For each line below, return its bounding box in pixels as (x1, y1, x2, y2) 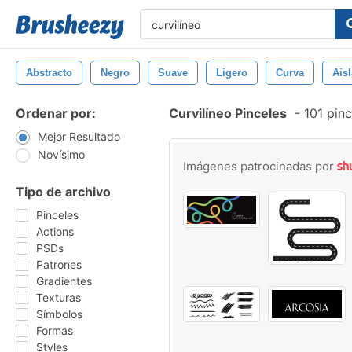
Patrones (36, 258, 82, 271)
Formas (36, 324, 73, 337)
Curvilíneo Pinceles (169, 105, 287, 121)
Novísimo (38, 148, 85, 161)
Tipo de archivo (16, 184, 111, 200)
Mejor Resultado (38, 130, 120, 143)
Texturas (36, 291, 81, 304)
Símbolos (36, 307, 82, 321)
